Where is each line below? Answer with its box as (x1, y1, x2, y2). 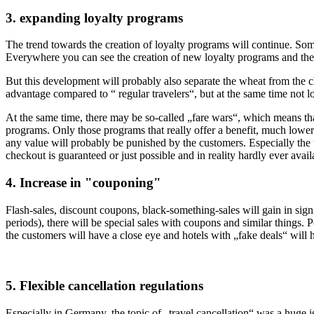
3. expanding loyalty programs (6, 10, 183, 25)
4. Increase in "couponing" (6, 175, 161, 190)
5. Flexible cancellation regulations (6, 278, 203, 294)
